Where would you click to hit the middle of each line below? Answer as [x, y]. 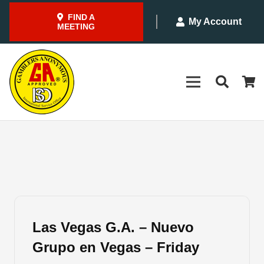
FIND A [82, 17]
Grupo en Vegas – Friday [116, 247]
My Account [215, 22]
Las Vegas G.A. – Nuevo [113, 227]
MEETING [76, 27]
